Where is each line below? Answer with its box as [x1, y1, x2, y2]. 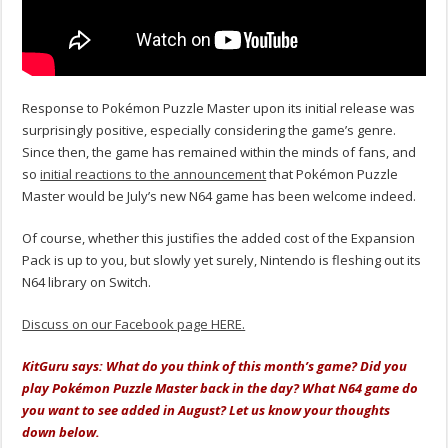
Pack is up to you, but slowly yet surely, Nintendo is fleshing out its [22, 250, 422, 269]
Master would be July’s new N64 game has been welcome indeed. [22, 186, 417, 205]
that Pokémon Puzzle [266, 164, 399, 183]
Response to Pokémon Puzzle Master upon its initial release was [22, 98, 416, 117]
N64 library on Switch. [22, 272, 152, 291]
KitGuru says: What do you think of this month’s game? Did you [22, 356, 408, 375]
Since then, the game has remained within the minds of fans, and [22, 142, 417, 161]
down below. [22, 422, 101, 441]
